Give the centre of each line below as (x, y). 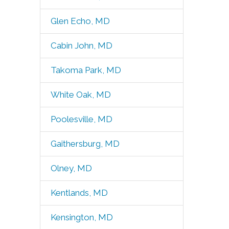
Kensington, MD (82, 217)
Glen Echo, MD (80, 21)
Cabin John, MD (81, 45)
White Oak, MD (81, 95)
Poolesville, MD (81, 119)
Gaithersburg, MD (85, 144)
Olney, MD (71, 168)
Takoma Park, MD (86, 70)
